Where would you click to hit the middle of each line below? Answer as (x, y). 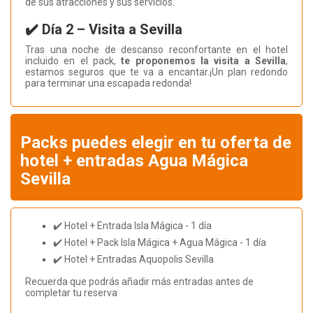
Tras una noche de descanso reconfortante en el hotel (156, 50)
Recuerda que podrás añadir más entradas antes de (139, 282)
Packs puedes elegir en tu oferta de (156, 143)
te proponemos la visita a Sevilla (204, 61)
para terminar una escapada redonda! (108, 83)
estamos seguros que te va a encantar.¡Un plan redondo (156, 72)
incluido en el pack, (73, 61)
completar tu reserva (71, 293)
